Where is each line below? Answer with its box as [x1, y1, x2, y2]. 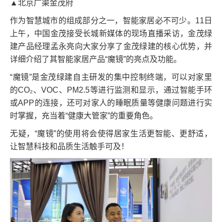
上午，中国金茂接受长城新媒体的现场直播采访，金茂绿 [10, 29, 212, 38]
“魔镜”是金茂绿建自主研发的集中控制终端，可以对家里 [10, 72, 212, 81]
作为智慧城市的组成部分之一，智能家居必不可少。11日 [10, 16, 212, 25]
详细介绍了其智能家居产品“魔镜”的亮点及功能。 [10, 55, 181, 63]
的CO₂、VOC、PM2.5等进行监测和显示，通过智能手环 [10, 85, 212, 94]
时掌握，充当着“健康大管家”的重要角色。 [10, 111, 158, 120]
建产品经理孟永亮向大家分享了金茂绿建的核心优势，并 [10, 42, 212, 51]
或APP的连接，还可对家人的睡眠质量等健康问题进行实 [10, 98, 212, 107]
